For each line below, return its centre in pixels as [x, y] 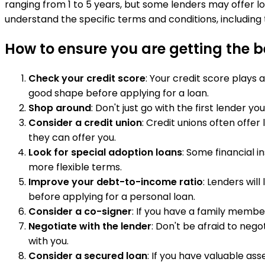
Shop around [60, 108]
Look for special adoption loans [105, 152]
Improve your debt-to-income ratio [116, 182]
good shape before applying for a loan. [119, 93]
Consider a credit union [85, 123]
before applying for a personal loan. [112, 197]
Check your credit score [87, 78]
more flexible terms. [75, 167]
